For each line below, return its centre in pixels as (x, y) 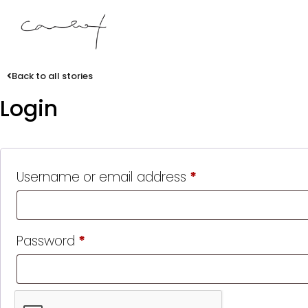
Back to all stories (52, 76)
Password (47, 241)
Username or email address (103, 177)
